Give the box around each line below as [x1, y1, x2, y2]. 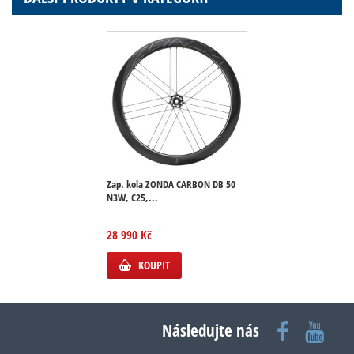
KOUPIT [138, 258, 170, 273]
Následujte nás [162, 319, 259, 341]
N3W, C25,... [107, 190, 158, 205]
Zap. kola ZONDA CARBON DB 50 [107, 177, 235, 191]
